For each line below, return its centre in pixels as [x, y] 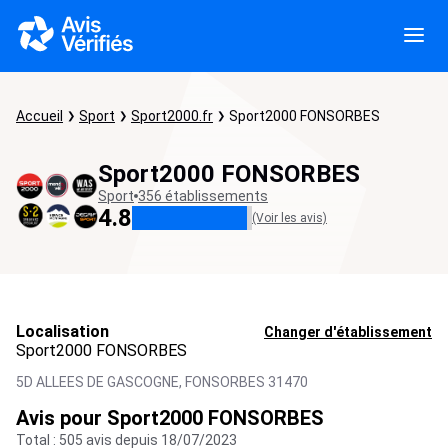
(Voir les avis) [289, 218]
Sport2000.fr [172, 116]
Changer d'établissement [348, 331]
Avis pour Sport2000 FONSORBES [170, 418]
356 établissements [203, 196]
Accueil [39, 116]
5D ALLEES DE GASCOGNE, [99, 382]
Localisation [62, 331]
